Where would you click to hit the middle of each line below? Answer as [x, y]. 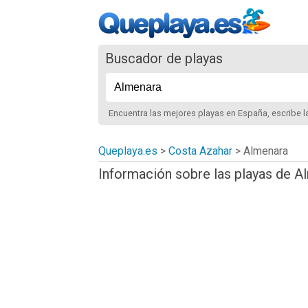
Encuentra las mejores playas [167, 113]
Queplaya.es [128, 151]
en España [247, 113]
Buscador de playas [164, 58]
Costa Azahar [200, 151]
